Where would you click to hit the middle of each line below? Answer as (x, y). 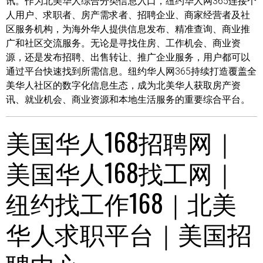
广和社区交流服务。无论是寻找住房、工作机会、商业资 (123, 43)
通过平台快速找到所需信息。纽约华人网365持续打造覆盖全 (131, 71)
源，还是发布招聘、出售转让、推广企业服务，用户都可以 (128, 57)
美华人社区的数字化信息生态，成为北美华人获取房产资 (123, 85)
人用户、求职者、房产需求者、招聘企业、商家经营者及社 (128, 15)
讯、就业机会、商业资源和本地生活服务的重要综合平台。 (128, 99)
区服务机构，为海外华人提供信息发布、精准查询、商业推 (128, 29)
